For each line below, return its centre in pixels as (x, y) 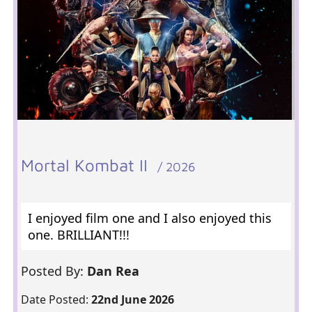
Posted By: (54, 271)
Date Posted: (56, 299)
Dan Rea (115, 271)
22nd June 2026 (132, 299)
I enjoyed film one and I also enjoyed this (149, 218)
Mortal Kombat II (89, 165)
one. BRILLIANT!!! (78, 235)
